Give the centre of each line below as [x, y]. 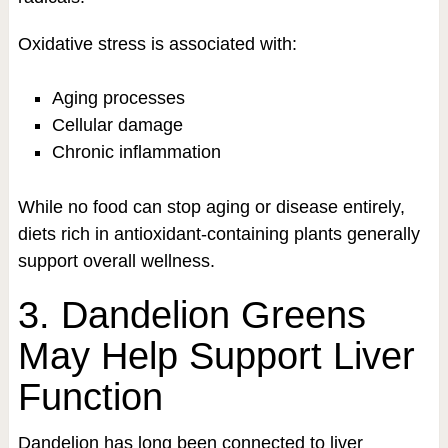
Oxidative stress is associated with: [157, 43]
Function [90, 397]
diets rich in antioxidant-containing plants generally [218, 234]
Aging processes [118, 97]
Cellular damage [117, 124]
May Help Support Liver [216, 356]
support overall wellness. [116, 261]
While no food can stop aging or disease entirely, [211, 207]
